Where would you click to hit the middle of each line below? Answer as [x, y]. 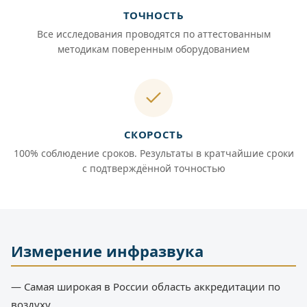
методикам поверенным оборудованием [153, 49]
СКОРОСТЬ [153, 134]
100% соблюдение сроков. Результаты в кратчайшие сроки [153, 153]
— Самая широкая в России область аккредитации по [146, 286]
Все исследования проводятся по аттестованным [153, 34]
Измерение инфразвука [107, 250]
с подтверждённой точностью [153, 168]
